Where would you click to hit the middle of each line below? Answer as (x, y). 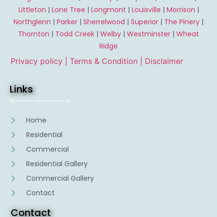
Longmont (108, 9)
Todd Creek (75, 34)
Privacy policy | (40, 61)
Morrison (181, 9)
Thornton (34, 34)
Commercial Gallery (60, 178)
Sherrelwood (104, 22)
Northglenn (32, 22)
